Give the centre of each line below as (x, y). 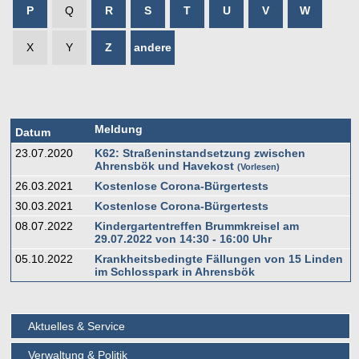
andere (153, 47)
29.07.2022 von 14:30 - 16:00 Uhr (183, 238)
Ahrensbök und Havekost (164, 165)
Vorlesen (258, 166)
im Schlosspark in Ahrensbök (174, 271)
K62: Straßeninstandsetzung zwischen (200, 153)
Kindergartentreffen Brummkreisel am (196, 226)
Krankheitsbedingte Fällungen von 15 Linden (218, 258)
